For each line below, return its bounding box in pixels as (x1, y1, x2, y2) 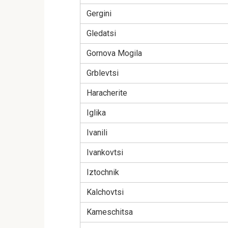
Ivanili (87, 128, 107, 138)
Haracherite (87, 88, 127, 98)
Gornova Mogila (87, 48, 142, 59)
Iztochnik (87, 167, 119, 178)
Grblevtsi (87, 68, 119, 78)
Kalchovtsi (87, 187, 124, 197)
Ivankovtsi (87, 148, 123, 158)
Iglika (87, 108, 106, 118)
